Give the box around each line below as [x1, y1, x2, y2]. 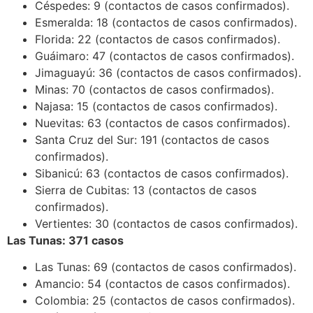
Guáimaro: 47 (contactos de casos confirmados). [35, 48, 294, 63]
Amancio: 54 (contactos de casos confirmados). [35, 276, 290, 291]
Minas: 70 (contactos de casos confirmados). [35, 82, 274, 96]
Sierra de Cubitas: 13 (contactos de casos [35, 182, 256, 197]
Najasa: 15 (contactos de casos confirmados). [35, 99, 277, 113]
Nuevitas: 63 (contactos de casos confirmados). [35, 115, 290, 130]
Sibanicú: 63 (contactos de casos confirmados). [35, 166, 289, 180]
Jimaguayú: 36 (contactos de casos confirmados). [35, 65, 301, 80]
